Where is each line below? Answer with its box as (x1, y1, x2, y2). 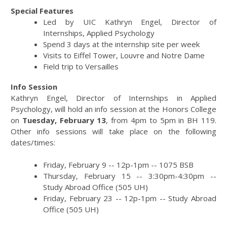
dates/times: (11, 137, 55, 147)
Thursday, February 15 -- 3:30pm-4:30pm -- (43, 170, 216, 181)
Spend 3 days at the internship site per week (43, 39, 200, 49)
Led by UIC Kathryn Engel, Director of (43, 16, 216, 27)
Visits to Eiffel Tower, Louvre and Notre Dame (43, 50, 205, 60)
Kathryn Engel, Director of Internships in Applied (11, 92, 216, 103)
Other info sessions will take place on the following (11, 126, 216, 136)
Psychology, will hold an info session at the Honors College (11, 103, 216, 114)
